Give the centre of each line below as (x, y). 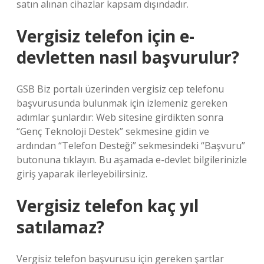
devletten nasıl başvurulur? (128, 57)
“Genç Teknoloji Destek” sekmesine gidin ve (113, 131)
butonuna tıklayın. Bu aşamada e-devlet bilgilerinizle (132, 160)
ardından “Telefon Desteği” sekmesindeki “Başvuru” (131, 146)
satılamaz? (60, 227)
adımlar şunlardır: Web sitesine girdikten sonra (120, 117)
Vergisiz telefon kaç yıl (108, 206)
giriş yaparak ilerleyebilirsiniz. (82, 174)
